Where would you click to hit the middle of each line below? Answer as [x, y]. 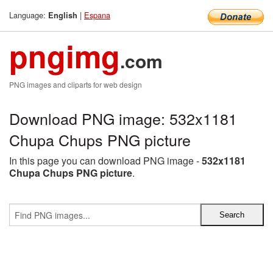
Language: [29, 15]
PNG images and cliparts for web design [76, 84]
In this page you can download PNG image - [105, 161]
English [63, 15]
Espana [97, 15]
